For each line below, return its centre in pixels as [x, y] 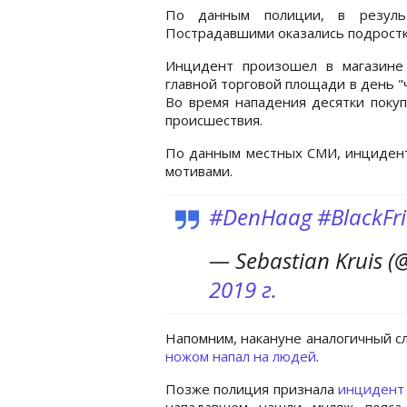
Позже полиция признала [252, 388]
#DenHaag [260, 216]
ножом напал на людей [241, 356]
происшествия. [214, 119]
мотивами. [199, 170]
